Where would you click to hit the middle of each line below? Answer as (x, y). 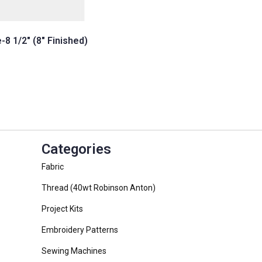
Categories (76, 149)
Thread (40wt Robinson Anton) (99, 188)
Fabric (53, 167)
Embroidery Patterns (80, 230)
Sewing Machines (74, 251)
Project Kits (62, 209)
